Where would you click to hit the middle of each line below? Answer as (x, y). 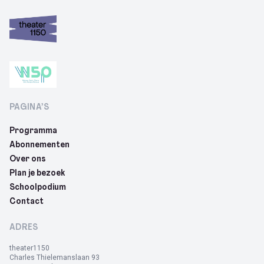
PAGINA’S (29, 108)
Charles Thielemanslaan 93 (55, 258)
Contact (27, 202)
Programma (33, 131)
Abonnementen (39, 146)
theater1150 (29, 248)
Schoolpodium (38, 188)
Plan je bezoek (37, 174)
